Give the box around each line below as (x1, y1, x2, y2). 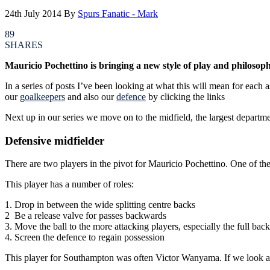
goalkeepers (20, 91, 65, 102)
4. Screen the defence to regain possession (5, 232, 165, 243)
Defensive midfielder (5, 134, 104, 147)
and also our (65, 91, 116, 102)
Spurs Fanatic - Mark (78, 8, 158, 19)
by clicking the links (146, 91, 225, 102)
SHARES (5, 39, 43, 50)
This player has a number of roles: (5, 179, 134, 190)
